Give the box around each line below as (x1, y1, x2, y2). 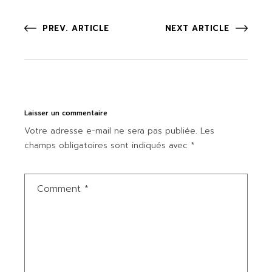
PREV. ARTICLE (42, 22, 109, 34)
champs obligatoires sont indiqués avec (24, 139, 191, 152)
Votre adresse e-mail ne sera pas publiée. (24, 124, 198, 137)
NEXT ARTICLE (165, 22, 229, 34)
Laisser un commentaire (24, 108, 108, 118)
